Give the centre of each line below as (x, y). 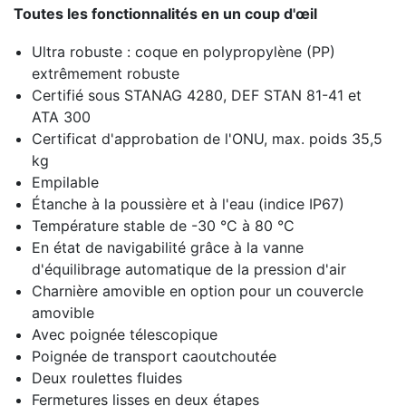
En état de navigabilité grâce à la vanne (168, 247)
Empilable (65, 182)
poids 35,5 (346, 139)
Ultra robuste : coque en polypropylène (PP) (184, 52)
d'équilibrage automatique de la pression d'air (189, 269)
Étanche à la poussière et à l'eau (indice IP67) (188, 204)
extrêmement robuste (106, 73)
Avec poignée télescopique (125, 334)
